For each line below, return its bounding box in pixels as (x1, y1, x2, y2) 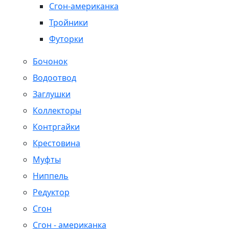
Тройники (49, 17, 88, 28)
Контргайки (33, 121, 80, 132)
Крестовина (33, 138, 80, 149)
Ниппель (33, 170, 68, 181)
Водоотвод (33, 72, 76, 83)
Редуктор (33, 187, 70, 198)
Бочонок (33, 56, 67, 67)
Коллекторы (33, 105, 81, 116)
